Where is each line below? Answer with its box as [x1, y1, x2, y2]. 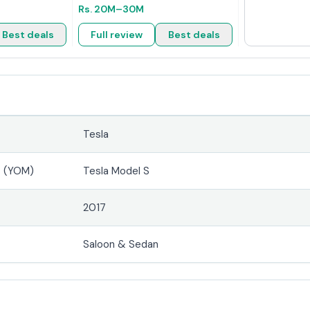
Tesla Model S [83, 163, 150, 178]
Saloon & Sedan [83, 237, 159, 251]
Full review [91, 28, 143, 41]
